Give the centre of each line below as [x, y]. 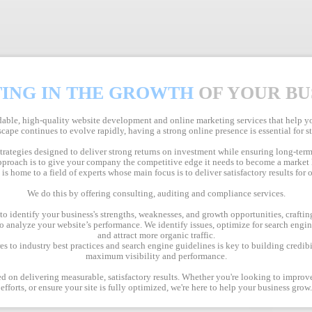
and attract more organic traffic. [156, 235]
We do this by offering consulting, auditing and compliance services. [156, 193]
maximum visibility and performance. [156, 256]
